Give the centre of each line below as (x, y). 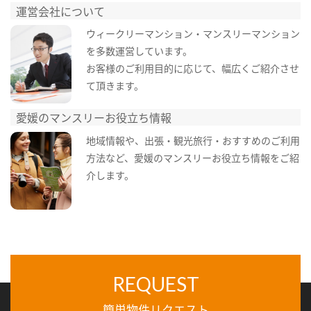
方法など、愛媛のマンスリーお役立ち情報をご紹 (192, 157)
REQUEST (155, 284)
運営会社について (61, 11)
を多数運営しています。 (139, 51)
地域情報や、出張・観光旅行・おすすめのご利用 (193, 140)
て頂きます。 (115, 86)
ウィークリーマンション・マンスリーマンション (193, 34)
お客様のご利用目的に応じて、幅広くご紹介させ (192, 68)
